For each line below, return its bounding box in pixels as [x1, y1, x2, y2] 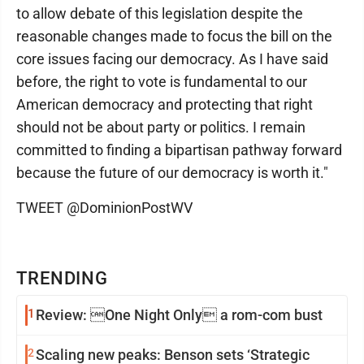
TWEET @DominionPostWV [16, 199, 193, 216]
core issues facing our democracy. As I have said [16, 50, 328, 67]
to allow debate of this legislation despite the [16, 5, 303, 22]
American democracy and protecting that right [16, 96, 313, 113]
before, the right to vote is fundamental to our [16, 73, 307, 90]
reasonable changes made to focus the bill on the [16, 28, 332, 45]
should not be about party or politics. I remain [16, 119, 305, 136]
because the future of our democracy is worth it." [16, 164, 328, 181]
